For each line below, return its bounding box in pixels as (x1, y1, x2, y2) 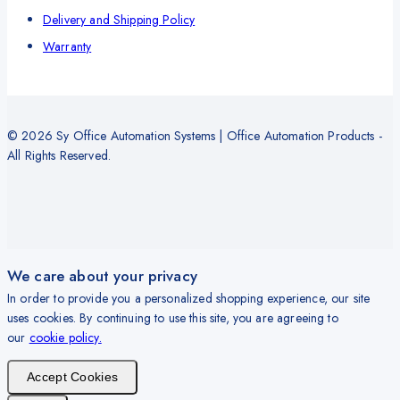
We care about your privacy (7, 264, 197, 287)
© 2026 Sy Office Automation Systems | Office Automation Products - (7, 126, 382, 145)
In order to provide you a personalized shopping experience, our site (7, 288, 371, 307)
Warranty (43, 37, 92, 55)
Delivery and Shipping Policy (43, 10, 196, 29)
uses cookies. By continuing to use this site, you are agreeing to (7, 308, 338, 327)
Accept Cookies (27, 369, 119, 384)
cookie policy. (29, 328, 102, 346)
